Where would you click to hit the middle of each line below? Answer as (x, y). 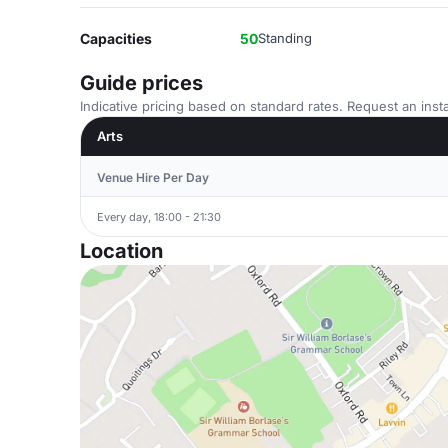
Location (121, 251)
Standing (285, 38)
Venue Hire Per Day (153, 177)
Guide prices (141, 83)
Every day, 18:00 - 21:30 (159, 216)
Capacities (116, 38)
